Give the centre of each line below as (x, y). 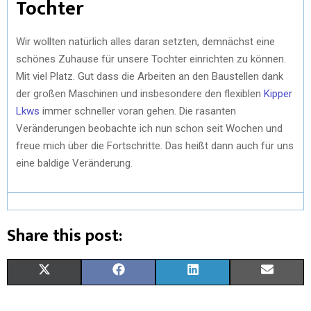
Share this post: (65, 236)
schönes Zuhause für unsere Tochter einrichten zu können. (151, 59)
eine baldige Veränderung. (74, 163)
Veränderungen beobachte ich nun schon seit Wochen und (149, 128)
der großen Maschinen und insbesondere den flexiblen (140, 93)
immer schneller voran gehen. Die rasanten (138, 111)
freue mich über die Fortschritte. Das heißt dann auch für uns (155, 145)
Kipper (278, 93)
